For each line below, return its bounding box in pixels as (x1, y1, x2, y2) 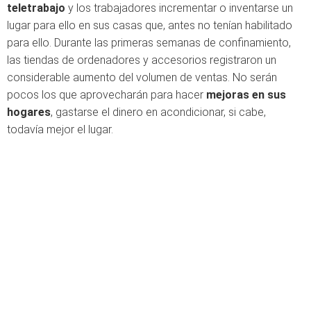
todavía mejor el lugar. (7, 123, 113, 136)
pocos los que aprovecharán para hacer (7, 88, 206, 101)
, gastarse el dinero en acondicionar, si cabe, (51, 106, 266, 119)
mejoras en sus (206, 88, 286, 101)
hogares (7, 106, 51, 119)
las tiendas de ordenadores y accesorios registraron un (7, 53, 276, 67)
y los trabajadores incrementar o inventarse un (65, 1, 293, 15)
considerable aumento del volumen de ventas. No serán (7, 71, 277, 84)
